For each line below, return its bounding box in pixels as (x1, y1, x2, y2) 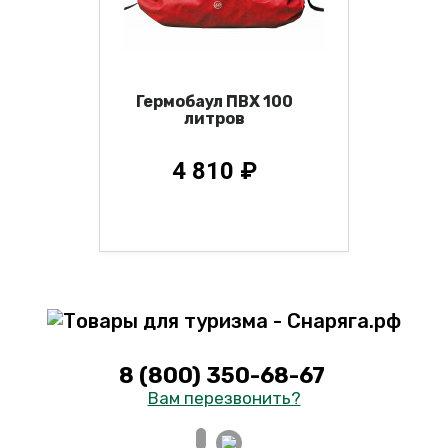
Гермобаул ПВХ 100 (135, 92, 293, 111)
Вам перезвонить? (147, 387, 301, 408)
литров (183, 109, 245, 128)
